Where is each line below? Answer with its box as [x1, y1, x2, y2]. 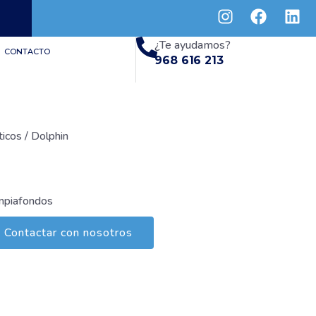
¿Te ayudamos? [154, 37, 231, 54]
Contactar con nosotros [4, 225, 133, 241]
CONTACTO [4, 47, 51, 57]
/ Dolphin [22, 128, 68, 145]
